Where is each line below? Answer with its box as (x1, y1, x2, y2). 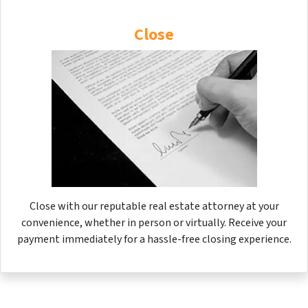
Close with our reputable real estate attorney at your (29, 199, 279, 214)
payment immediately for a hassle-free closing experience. (16, 232, 291, 247)
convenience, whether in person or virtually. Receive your (21, 215, 287, 230)
